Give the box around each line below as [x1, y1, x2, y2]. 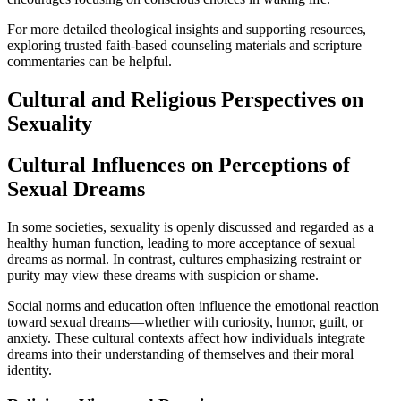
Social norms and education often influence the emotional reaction [7, 298, 379, 314]
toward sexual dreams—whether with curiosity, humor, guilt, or [7, 314, 363, 330]
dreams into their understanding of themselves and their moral [7, 346, 354, 363]
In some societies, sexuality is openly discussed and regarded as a [7, 219, 374, 235]
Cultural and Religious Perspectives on [7, 87, 363, 111]
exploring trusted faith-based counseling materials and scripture [7, 37, 362, 53]
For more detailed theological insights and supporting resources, [7, 21, 366, 37]
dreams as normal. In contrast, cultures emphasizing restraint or [7, 252, 361, 268]
